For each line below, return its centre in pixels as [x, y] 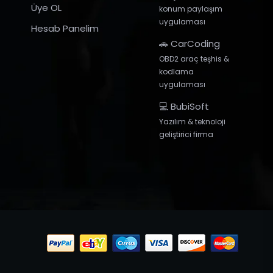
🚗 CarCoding [190, 44]
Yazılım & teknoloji [192, 122]
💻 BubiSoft [184, 106]
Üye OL [46, 8]
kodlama [176, 72]
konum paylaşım [191, 9]
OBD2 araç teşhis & [194, 59]
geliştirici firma [186, 134]
